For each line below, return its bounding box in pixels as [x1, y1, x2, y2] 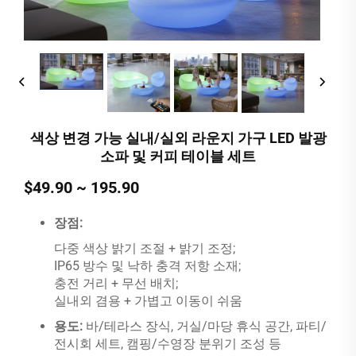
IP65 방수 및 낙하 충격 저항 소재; [54, 257, 241, 273]
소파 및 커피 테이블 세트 [100, 147, 256, 164]
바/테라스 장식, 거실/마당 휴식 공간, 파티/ [86, 318, 327, 334]
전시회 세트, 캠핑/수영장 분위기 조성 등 [54, 335, 281, 351]
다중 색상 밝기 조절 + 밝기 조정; [54, 240, 235, 256]
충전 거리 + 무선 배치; [54, 275, 178, 291]
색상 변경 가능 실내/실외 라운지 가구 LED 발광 [29, 129, 327, 146]
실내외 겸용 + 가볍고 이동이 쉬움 [54, 292, 242, 308]
